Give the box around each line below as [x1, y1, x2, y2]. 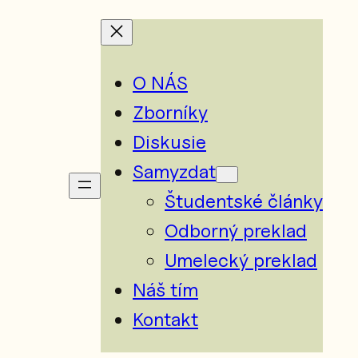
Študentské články [165, 189, 323, 213]
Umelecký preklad [165, 248, 317, 272]
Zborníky [133, 100, 208, 124]
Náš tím [133, 277, 198, 301]
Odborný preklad [165, 218, 307, 242]
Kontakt [133, 307, 198, 331]
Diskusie [133, 129, 206, 153]
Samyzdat [133, 159, 216, 183]
